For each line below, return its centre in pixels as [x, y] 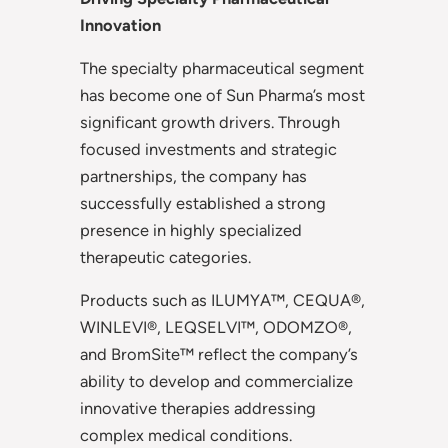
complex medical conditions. [186, 435]
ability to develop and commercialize [216, 381]
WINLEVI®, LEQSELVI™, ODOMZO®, [216, 327]
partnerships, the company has [193, 175]
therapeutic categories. [165, 256]
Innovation [120, 24]
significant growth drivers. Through [210, 121]
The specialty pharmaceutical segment [222, 67]
